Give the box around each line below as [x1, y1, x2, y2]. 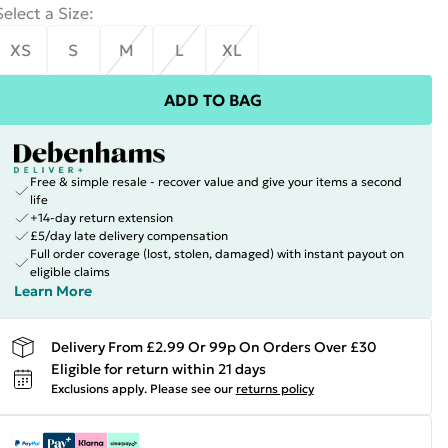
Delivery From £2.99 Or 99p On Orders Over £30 [50, 337, 377, 356]
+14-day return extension [29, 210, 173, 225]
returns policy [235, 381, 314, 396]
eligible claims [29, 264, 110, 279]
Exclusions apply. [50, 381, 147, 396]
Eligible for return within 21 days [50, 360, 266, 378]
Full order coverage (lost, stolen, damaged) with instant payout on [29, 246, 404, 261]
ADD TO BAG [163, 90, 262, 110]
